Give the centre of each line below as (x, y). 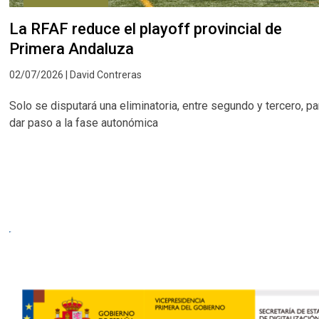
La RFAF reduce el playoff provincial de (146, 29)
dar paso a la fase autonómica (84, 123)
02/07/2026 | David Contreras (76, 75)
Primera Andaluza (72, 49)
